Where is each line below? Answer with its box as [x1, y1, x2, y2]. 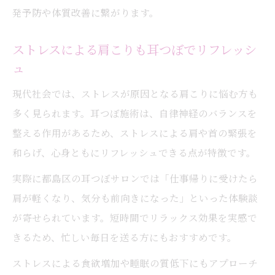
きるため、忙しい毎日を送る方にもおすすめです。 [12, 230, 237, 244]
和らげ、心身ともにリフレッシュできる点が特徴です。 [12, 145, 256, 159]
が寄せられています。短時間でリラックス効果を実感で [12, 211, 257, 224]
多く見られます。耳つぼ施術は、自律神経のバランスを [12, 106, 257, 120]
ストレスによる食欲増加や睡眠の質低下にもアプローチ [12, 256, 258, 269]
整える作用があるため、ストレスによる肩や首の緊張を [12, 126, 257, 139]
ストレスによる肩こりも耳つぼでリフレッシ [12, 41, 257, 58]
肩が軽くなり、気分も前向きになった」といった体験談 [12, 191, 258, 204]
